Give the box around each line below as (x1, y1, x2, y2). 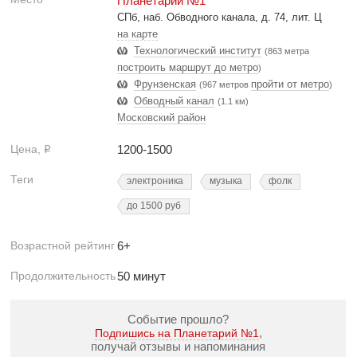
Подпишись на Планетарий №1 (94, 327, 259, 339)
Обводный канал (134, 95, 214, 107)
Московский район (117, 112, 206, 124)
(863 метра (265, 46, 309, 56)
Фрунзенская (134, 78, 196, 90)
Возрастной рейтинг (10, 239, 115, 252)
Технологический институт (134, 45, 261, 57)
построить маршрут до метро (117, 61, 258, 73)
